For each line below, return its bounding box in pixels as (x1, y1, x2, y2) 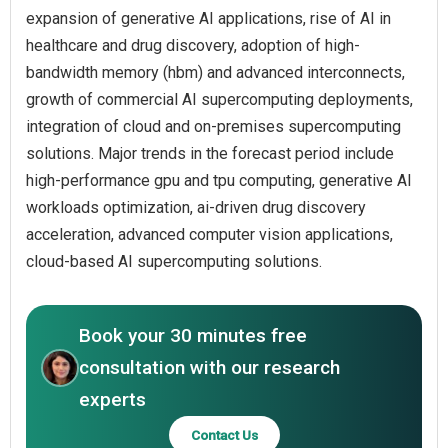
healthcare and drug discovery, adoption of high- (26, 35, 360, 55)
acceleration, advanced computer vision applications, (26, 224, 393, 244)
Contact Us (190, 426, 258, 443)
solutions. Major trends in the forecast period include (26, 143, 394, 163)
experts (79, 387, 146, 411)
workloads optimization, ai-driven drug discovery (26, 197, 366, 217)
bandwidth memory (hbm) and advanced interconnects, (26, 62, 405, 82)
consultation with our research (79, 355, 340, 379)
